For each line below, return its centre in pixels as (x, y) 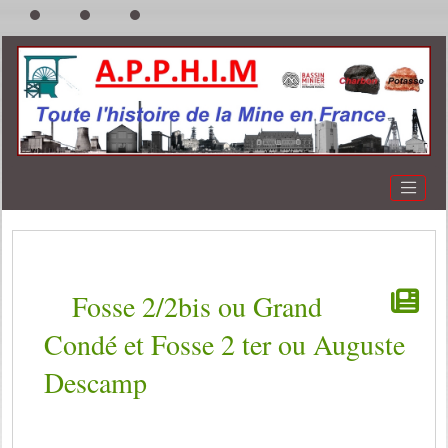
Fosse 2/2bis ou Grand (196, 305)
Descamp (95, 381)
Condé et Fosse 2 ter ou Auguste (224, 343)
